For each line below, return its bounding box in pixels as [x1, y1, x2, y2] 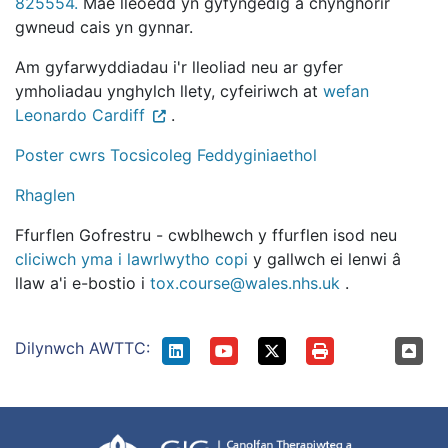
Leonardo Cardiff [15, 105, 145, 125]
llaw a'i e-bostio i [15, 273, 150, 293]
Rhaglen [15, 185, 75, 205]
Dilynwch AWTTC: [15, 338, 150, 358]
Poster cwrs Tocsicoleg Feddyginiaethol [15, 145, 317, 165]
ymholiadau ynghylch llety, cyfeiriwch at [15, 81, 323, 101]
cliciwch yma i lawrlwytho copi [15, 249, 248, 269]
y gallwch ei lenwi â [248, 249, 401, 269]
